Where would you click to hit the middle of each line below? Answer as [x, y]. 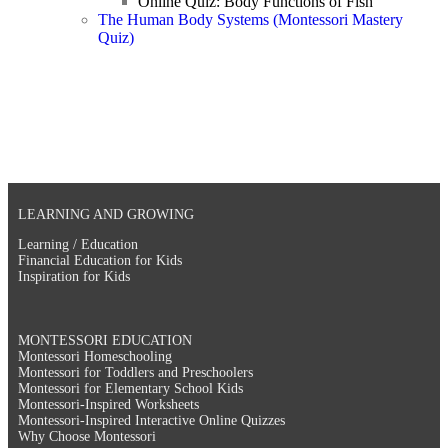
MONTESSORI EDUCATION [105, 340]
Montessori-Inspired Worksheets [108, 404]
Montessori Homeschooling [95, 356]
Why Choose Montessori [87, 436]
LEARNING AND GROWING [106, 214]
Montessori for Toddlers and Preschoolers [135, 372]
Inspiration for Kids [74, 276]
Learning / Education [78, 244]
